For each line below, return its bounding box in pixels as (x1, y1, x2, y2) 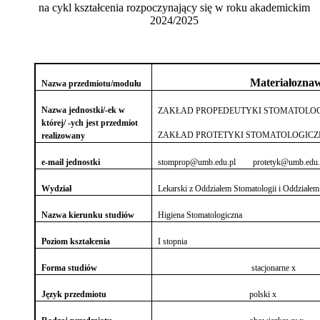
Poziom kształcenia (41, 236, 111, 246)
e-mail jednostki (41, 156, 101, 167)
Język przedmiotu (41, 289, 107, 299)
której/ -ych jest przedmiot (41, 117, 139, 128)
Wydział (41, 183, 72, 194)
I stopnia (158, 236, 188, 246)
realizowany (41, 130, 86, 141)
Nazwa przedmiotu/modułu (41, 78, 142, 89)
